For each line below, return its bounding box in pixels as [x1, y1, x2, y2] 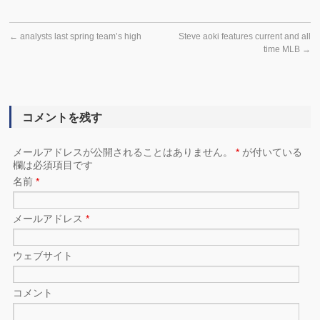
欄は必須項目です [13, 159, 94, 171]
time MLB [263, 44, 302, 54]
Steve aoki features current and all [178, 31, 311, 41]
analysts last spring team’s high [18, 31, 142, 41]
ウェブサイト [13, 250, 74, 261]
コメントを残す [22, 111, 103, 124]
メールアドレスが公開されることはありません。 [13, 146, 236, 158]
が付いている [239, 146, 303, 158]
